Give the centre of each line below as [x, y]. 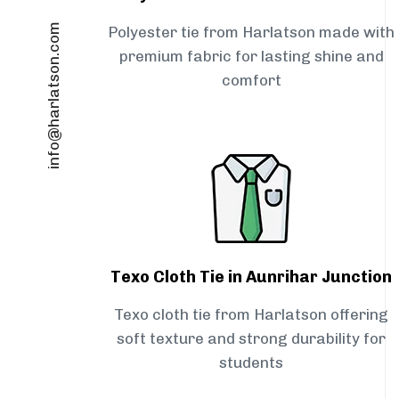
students [251, 363]
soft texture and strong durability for [251, 339]
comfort [251, 81]
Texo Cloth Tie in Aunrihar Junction [251, 277]
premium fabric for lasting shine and [251, 57]
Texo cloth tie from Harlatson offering [251, 315]
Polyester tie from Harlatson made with [251, 33]
